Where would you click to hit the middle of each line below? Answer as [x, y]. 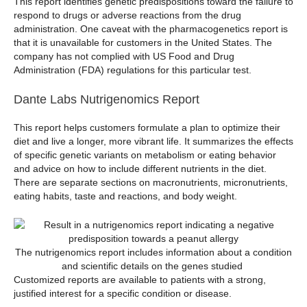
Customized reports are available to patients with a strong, [140, 279]
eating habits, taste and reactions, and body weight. [125, 196]
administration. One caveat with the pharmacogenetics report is [151, 29]
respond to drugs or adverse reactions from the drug [127, 15]
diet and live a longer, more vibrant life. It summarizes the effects [153, 141]
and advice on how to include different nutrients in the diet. [140, 168]
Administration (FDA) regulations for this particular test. [133, 70]
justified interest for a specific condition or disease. [123, 293]
